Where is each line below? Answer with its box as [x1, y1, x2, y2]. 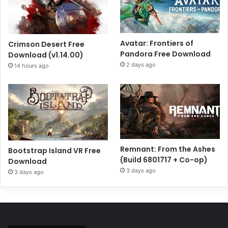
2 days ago [126, 61, 156, 68]
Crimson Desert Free [8, 39, 84, 50]
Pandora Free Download [120, 48, 211, 59]
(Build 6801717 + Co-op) [120, 155, 208, 165]
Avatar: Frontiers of [120, 38, 194, 48]
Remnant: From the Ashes [120, 144, 216, 155]
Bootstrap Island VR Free [8, 145, 101, 156]
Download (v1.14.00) [8, 50, 83, 61]
